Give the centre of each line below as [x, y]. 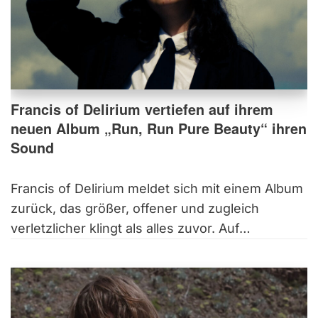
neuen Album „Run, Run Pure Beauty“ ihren [159, 128]
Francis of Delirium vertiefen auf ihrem [142, 109]
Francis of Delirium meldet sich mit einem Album [157, 188]
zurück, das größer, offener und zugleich [135, 208]
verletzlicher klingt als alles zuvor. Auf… [132, 228]
